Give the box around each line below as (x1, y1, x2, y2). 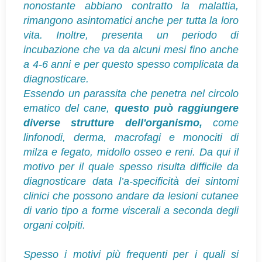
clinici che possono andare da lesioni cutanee (23, 189, 239, 202)
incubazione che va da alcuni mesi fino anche (23, 43, 239, 56)
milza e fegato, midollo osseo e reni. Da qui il (23, 146, 239, 158)
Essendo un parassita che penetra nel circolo (23, 87, 239, 99)
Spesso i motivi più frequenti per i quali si (23, 248, 239, 260)
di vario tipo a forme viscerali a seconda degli (23, 204, 239, 216)
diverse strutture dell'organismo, (23, 116, 202, 129)
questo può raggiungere (114, 102, 239, 114)
